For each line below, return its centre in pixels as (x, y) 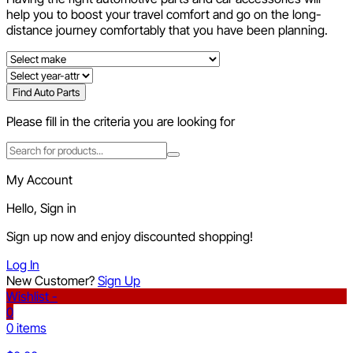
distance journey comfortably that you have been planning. (167, 30)
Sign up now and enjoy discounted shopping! (130, 237)
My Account (39, 180)
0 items (26, 328)
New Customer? (52, 281)
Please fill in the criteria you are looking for (121, 122)
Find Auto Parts (46, 93)
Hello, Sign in (41, 208)
